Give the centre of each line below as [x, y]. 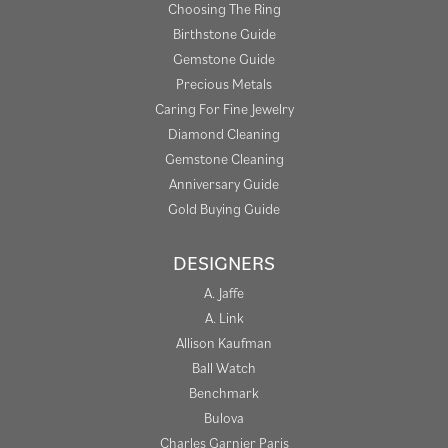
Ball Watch [224, 368]
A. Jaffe [224, 293]
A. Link [224, 318]
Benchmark [224, 393]
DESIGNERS [224, 263]
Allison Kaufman [224, 343]
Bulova [224, 418]
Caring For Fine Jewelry [224, 109]
